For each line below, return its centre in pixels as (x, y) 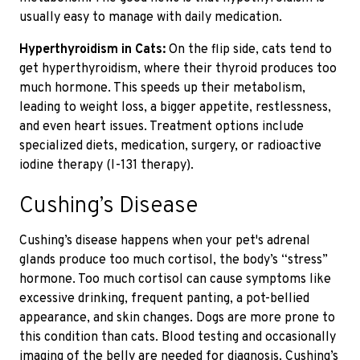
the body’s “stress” (274, 260)
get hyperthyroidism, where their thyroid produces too (178, 69)
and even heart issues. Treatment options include (162, 127)
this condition (59, 337)
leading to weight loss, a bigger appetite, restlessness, (175, 107)
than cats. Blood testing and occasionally (217, 337)
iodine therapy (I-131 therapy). (106, 165)
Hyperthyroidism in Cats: (92, 49)
